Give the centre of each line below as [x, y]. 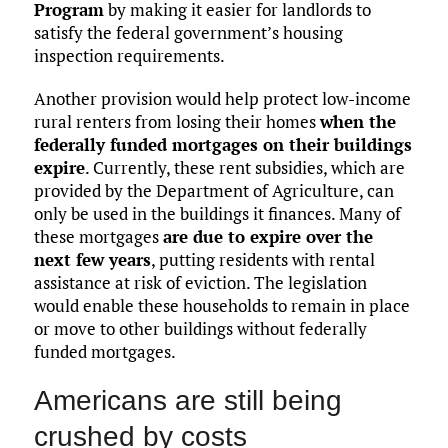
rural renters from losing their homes [176, 122]
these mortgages [98, 237]
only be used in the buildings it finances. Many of [217, 214]
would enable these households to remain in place [221, 306]
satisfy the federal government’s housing [188, 33]
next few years [92, 260]
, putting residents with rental [262, 260]
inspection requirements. [129, 56]
